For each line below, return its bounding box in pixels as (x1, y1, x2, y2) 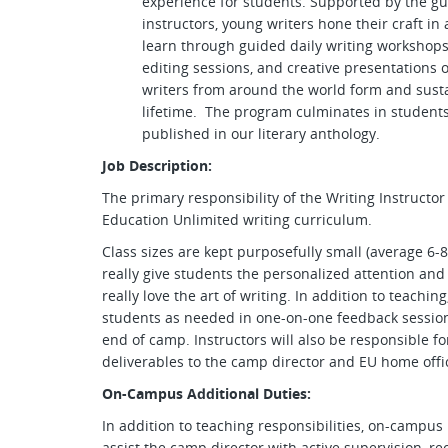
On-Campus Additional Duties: (102, 384, 315, 403)
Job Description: (102, 156, 212, 175)
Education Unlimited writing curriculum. (102, 210, 376, 229)
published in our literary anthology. (142, 124, 388, 143)
